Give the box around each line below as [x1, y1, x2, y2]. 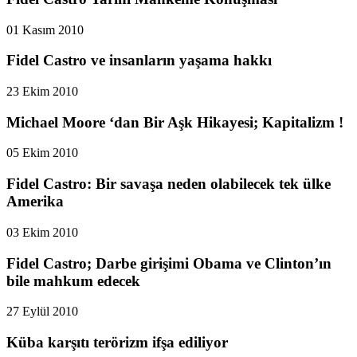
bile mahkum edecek [6, 272, 140, 289]
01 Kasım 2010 [6, 22, 84, 37]
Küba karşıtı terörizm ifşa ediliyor [6, 334, 228, 351]
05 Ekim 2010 [6, 146, 78, 160]
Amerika [6, 193, 64, 210]
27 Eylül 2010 [6, 304, 78, 319]
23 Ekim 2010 [6, 84, 78, 99]
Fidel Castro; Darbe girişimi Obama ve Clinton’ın [6, 254, 331, 272]
